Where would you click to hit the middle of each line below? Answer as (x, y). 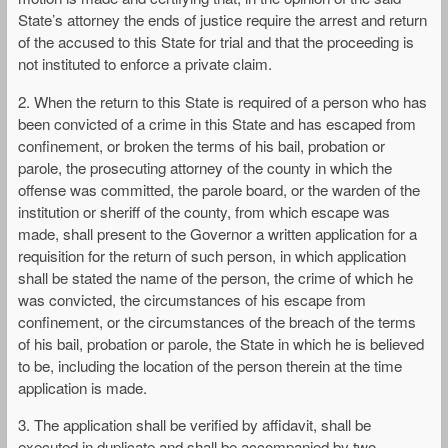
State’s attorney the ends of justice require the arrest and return (222, 20)
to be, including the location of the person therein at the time (210, 365)
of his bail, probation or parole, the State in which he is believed (221, 343)
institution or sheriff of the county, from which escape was (204, 211)
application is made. (82, 387)
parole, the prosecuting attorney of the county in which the (205, 167)
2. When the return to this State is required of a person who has (222, 101)
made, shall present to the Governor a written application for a (217, 233)
